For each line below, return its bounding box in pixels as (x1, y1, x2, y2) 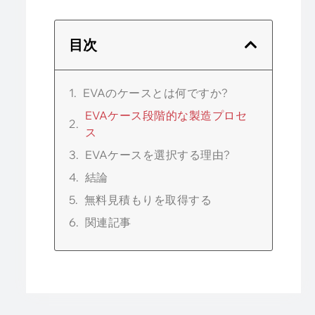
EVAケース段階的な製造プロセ (84, 108, 247, 122)
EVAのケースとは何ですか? (82, 86, 229, 100)
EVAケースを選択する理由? (84, 148, 231, 162)
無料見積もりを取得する (84, 193, 212, 207)
